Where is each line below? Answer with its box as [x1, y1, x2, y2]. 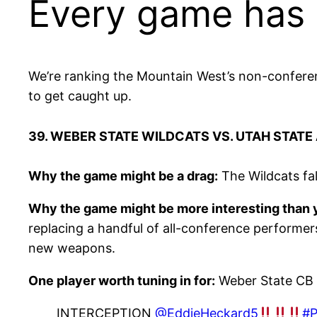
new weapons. [28, 241, 115, 256]
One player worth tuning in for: [28, 273, 215, 289]
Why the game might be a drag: [28, 168, 218, 184]
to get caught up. [28, 88, 132, 104]
